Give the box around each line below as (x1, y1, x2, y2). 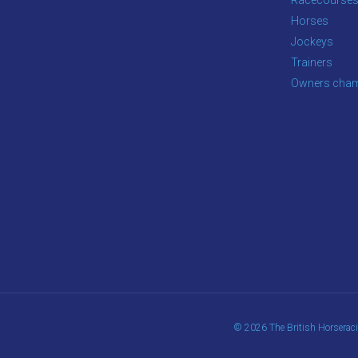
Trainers (291, 55, 332, 69)
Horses (291, 14, 328, 27)
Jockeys (291, 34, 333, 48)
